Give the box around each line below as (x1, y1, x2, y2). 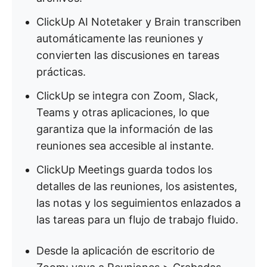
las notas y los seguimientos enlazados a (36, 197, 241, 209)
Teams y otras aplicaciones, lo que (36, 106, 209, 119)
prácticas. (36, 66, 86, 78)
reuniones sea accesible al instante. (36, 139, 214, 152)
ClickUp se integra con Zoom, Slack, (36, 89, 218, 102)
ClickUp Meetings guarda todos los (36, 163, 212, 176)
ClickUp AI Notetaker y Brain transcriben (36, 15, 241, 28)
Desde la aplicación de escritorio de (36, 244, 215, 257)
